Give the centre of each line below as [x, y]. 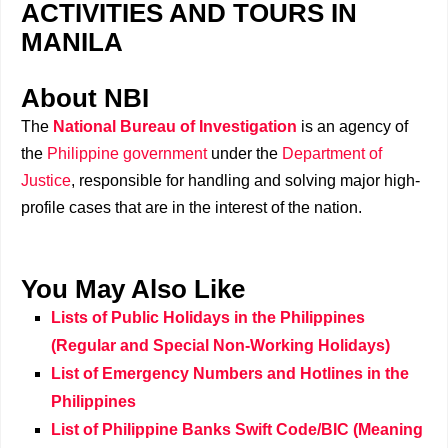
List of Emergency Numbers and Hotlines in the [230, 373]
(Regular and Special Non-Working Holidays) [220, 345]
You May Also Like [133, 289]
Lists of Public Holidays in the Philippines [208, 317]
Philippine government [127, 153]
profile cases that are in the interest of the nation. [191, 207]
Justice [46, 180]
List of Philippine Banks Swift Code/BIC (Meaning [237, 429]
